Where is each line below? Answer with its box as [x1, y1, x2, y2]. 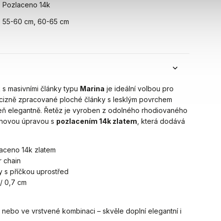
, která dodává [137, 117, 185, 125]
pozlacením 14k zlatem [56, 117, 138, 125]
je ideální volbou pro [105, 84, 174, 93]
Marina [80, 84, 105, 93]
